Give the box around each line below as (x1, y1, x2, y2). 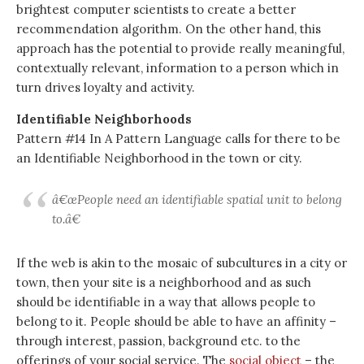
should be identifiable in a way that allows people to (16, 294, 315, 310)
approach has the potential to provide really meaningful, (16, 41, 344, 56)
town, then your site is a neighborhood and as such (16, 275, 311, 290)
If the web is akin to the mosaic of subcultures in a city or (16, 255, 347, 271)
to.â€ (52, 211, 80, 227)
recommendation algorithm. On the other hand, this (16, 21, 321, 37)
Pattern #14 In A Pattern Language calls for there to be (16, 131, 340, 146)
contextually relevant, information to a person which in (16, 60, 339, 76)
